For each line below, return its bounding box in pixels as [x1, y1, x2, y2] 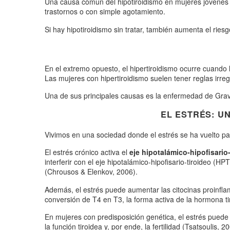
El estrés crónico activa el [45, 147, 129, 158]
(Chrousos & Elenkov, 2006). [45, 166, 138, 177]
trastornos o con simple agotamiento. [45, 6, 165, 17]
